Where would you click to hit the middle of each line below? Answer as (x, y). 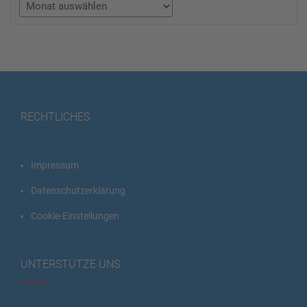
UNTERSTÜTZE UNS (70, 264)
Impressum (55, 165)
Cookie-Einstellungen (75, 216)
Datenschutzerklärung (78, 190)
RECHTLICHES (55, 116)
